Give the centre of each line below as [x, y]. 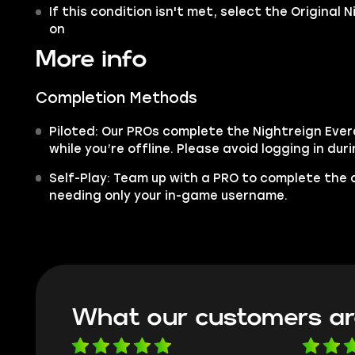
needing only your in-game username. [168, 195]
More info [91, 59]
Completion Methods [116, 98]
